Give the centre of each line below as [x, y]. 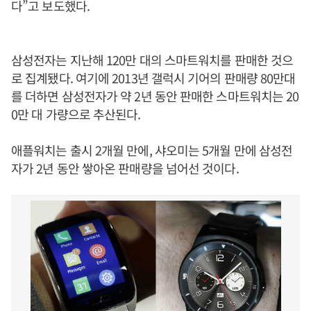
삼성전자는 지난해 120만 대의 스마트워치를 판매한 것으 [152, 60]
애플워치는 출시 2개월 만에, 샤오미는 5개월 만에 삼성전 [152, 150]
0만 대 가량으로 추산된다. [76, 114]
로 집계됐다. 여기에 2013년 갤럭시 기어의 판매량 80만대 [153, 78]
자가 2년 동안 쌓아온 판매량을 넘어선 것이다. [125, 168]
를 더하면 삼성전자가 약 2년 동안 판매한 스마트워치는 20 [155, 96]
